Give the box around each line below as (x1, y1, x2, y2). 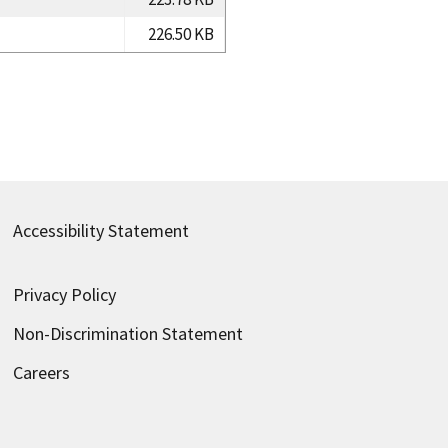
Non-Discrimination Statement (12, 321, 243, 345)
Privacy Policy (12, 282, 116, 306)
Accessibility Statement (12, 218, 189, 242)
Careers (12, 360, 70, 384)
